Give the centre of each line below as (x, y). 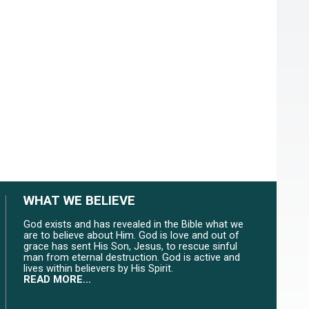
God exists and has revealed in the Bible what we (133, 224)
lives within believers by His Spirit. (98, 268)
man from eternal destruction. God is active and (132, 257)
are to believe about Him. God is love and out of (131, 235)
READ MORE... (57, 279)
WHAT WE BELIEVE (79, 201)
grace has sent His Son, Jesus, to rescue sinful (130, 246)
